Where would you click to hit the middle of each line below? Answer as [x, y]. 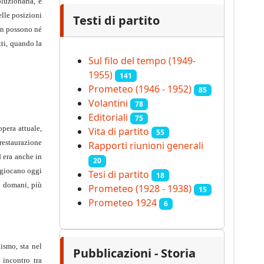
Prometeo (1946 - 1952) [140, 89]
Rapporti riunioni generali [146, 146]
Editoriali [108, 118]
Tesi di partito [119, 174]
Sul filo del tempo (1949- [142, 60]
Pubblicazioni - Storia [134, 253]
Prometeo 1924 [123, 203]
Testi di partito [116, 20]
